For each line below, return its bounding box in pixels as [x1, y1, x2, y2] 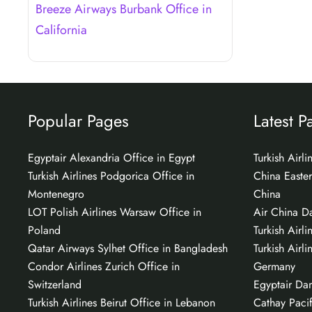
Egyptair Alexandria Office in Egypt [28, 149, 195, 166]
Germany [253, 258, 295, 274]
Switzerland [28, 276, 81, 292]
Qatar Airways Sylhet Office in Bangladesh [28, 240, 228, 256]
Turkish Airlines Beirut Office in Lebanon [28, 294, 215, 311]
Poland [28, 221, 61, 238]
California [36, 20, 87, 39]
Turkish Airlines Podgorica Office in [28, 167, 194, 184]
